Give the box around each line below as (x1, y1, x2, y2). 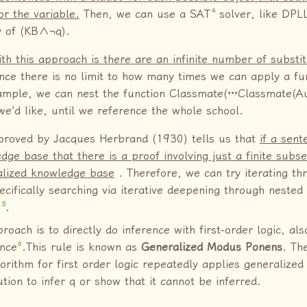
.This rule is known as (22, 240, 142, 254)
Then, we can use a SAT (79, 7, 210, 21)
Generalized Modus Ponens (141, 240, 283, 254)
